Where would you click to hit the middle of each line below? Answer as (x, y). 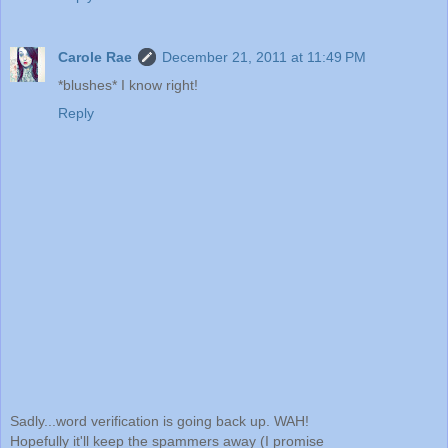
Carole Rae (95, 57)
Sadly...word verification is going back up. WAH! (159, 420)
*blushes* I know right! (128, 85)
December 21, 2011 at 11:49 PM (264, 57)
